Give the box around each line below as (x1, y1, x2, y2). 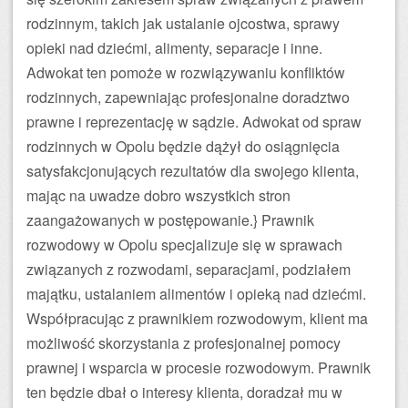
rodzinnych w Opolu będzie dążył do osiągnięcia (26, 136, 340, 157)
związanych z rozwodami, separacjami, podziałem (26, 259, 351, 280)
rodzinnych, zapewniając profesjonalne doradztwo (26, 87, 350, 107)
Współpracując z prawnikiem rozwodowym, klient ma (26, 308, 368, 329)
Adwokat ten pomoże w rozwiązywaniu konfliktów (26, 62, 345, 83)
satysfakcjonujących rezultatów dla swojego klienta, (26, 160, 359, 181)
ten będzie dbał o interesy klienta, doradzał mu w (26, 382, 342, 403)
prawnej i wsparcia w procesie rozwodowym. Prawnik (26, 357, 371, 378)
